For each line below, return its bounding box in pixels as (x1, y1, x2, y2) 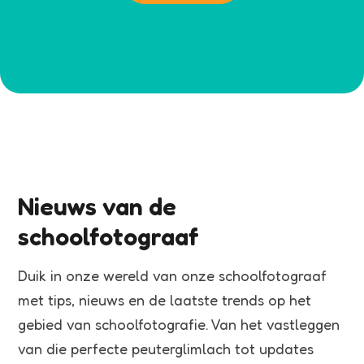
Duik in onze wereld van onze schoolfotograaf (18, 266, 327, 284)
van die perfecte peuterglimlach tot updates (18, 340, 314, 357)
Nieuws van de (18, 192, 176, 221)
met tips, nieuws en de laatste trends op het (18, 291, 311, 309)
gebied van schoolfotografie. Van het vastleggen (18, 315, 340, 333)
